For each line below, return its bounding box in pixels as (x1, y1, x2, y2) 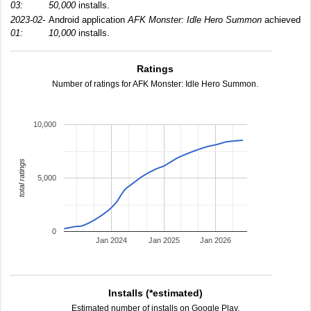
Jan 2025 (148, 236, 180, 245)
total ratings (17, 158, 26, 198)
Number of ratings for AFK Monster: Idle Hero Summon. (52, 79, 259, 89)
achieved (262, 15, 301, 25)
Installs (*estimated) (108, 287, 203, 299)
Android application (49, 15, 128, 25)
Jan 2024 (96, 236, 128, 245)
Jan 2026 (200, 236, 232, 245)
